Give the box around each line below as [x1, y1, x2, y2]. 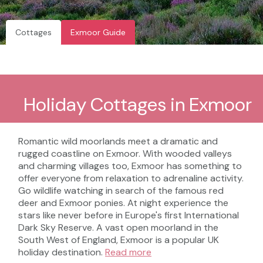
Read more [105, 246, 151, 259]
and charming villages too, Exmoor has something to [18, 160, 242, 173]
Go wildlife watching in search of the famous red [18, 184, 224, 197]
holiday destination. [18, 246, 105, 259]
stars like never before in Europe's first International [18, 209, 239, 222]
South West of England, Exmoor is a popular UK [18, 234, 219, 247]
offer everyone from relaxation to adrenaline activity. [18, 172, 244, 185]
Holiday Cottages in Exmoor [23, 92, 252, 117]
